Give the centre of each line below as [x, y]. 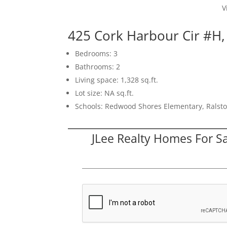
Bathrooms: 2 [98, 67]
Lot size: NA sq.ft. [105, 93]
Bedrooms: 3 [97, 54]
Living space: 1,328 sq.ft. [117, 80]
